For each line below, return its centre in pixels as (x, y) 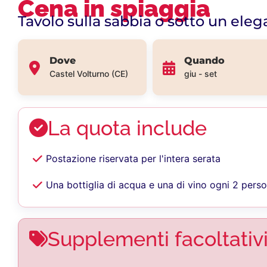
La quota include (127, 128)
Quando (204, 60)
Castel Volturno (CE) (89, 73)
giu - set (200, 73)
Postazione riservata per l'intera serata (133, 159)
